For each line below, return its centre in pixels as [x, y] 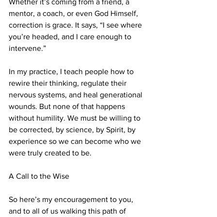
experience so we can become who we [76, 141]
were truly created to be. [50, 153]
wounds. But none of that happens [68, 107]
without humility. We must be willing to [76, 118]
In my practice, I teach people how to [72, 72]
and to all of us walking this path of [68, 211]
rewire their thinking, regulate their [69, 83]
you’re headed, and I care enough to [71, 37]
